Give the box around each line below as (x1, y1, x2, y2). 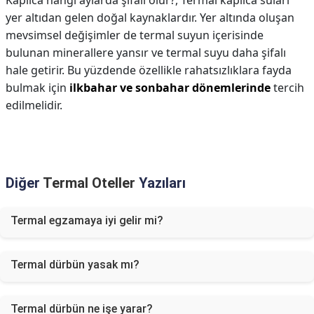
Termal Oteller (43, 175, 135, 191)
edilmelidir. (6, 97, 62, 113)
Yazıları (135, 175, 186, 191)
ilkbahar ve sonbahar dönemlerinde (69, 80, 271, 95)
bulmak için (6, 80, 69, 95)
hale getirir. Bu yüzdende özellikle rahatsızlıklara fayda (6, 62, 292, 78)
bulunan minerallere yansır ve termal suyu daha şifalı (6, 45, 286, 60)
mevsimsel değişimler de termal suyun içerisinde (6, 27, 264, 43)
